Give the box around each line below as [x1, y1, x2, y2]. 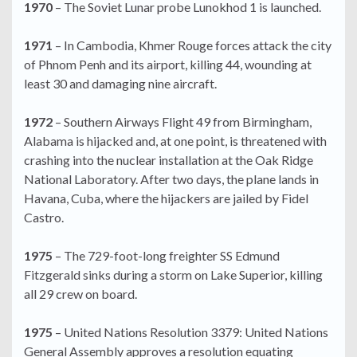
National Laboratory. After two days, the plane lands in [24, 171, 319, 187]
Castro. [24, 210, 64, 226]
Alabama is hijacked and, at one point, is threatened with [24, 133, 327, 149]
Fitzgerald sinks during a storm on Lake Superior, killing [24, 267, 323, 283]
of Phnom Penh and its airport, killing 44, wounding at [24, 57, 312, 73]
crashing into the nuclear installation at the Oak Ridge [24, 152, 313, 168]
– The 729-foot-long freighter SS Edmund [53, 248, 280, 264]
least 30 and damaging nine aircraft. [24, 76, 217, 92]
